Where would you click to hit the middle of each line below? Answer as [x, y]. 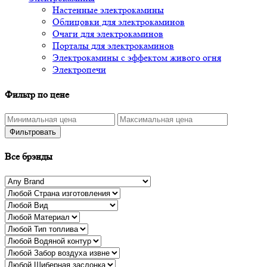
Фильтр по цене [37, 94]
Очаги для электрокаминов [108, 34]
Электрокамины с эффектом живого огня [137, 58]
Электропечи [79, 70]
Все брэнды [29, 157]
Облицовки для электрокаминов [119, 22]
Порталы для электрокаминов [113, 46]
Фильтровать [33, 132]
